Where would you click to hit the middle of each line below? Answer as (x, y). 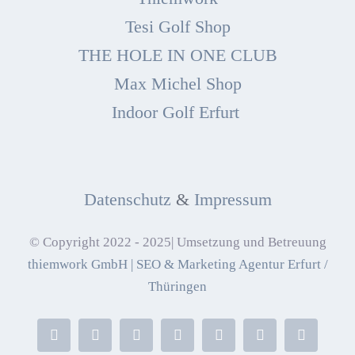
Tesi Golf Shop (177, 26)
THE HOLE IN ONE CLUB (177, 55)
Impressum (233, 199)
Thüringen (177, 286)
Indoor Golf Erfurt (177, 112)
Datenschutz (127, 199)
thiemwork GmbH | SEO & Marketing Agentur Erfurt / (177, 264)
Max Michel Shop (177, 83)
